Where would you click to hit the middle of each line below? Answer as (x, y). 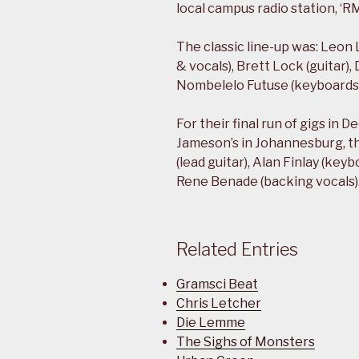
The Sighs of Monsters (246, 341)
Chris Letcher (219, 303)
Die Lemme (211, 322)
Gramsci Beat (217, 284)
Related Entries (237, 250)
